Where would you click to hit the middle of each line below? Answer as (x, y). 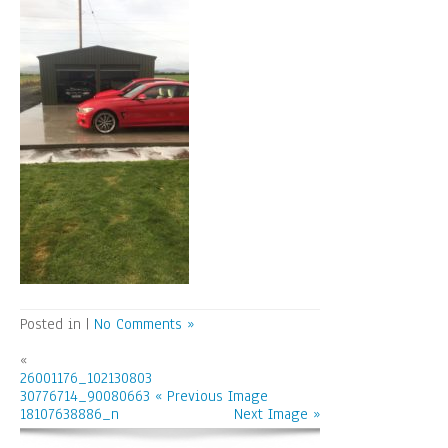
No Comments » (144, 324)
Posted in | (57, 324)
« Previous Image (211, 396)
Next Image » (276, 414)
